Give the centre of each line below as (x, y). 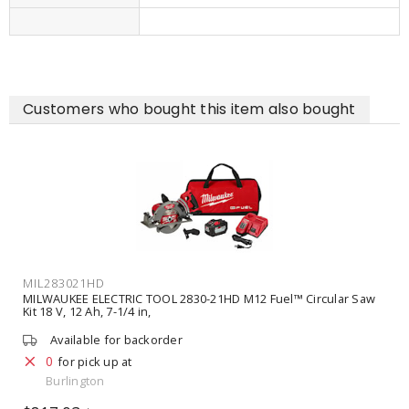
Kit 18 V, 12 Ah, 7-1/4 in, (87, 311)
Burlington (75, 381)
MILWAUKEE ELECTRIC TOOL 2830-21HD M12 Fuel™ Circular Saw (199, 298)
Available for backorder (116, 339)
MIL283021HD (64, 283)
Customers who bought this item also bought (189, 109)
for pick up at (95, 362)
